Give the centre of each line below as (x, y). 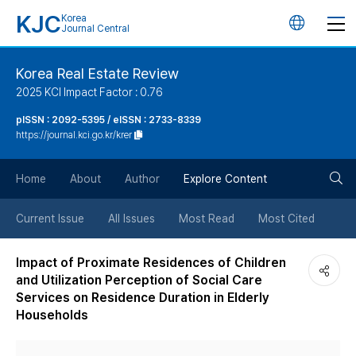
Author (142, 179)
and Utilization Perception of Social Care (139, 280)
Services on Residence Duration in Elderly (143, 298)
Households (52, 315)
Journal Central (95, 29)
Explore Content (225, 179)
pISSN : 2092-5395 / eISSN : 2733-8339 (108, 120)
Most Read (207, 219)
